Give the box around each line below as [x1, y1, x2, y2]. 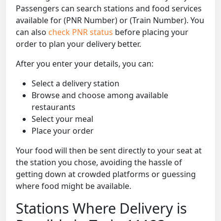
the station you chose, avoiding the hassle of [16, 157, 182, 168]
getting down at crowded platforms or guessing [16, 169, 196, 180]
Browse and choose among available [32, 90, 168, 101]
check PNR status [48, 27, 115, 38]
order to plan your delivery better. [16, 38, 141, 50]
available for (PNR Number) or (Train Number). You [16, 15, 204, 26]
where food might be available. [16, 181, 131, 192]
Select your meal [32, 113, 93, 125]
